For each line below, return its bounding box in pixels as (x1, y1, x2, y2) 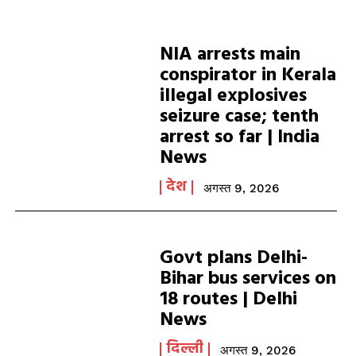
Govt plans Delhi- (159, 243, 308, 273)
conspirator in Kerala (159, 60, 336, 91)
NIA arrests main (159, 40, 300, 70)
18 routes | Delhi (159, 284, 297, 315)
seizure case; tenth (159, 102, 319, 132)
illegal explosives (159, 81, 307, 111)
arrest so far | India (159, 122, 319, 153)
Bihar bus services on (159, 264, 336, 294)
